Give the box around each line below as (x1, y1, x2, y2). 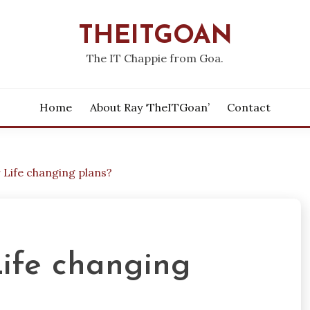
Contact (227, 100, 271, 114)
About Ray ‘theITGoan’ (89, 100, 210, 114)
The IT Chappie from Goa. (86, 51, 224, 65)
